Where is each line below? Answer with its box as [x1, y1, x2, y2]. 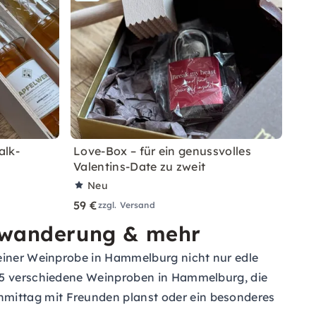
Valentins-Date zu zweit [73, 159, 206, 174]
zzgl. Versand [97, 200, 155, 210]
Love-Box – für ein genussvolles [73, 144, 251, 158]
